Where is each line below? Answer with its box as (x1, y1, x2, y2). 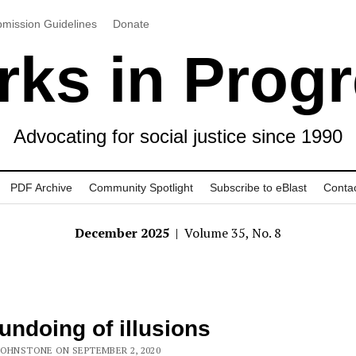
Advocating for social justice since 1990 (14, 126, 342, 147)
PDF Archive (10, 181, 72, 194)
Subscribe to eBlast (210, 181, 307, 194)
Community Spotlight (89, 181, 193, 194)
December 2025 (75, 224, 172, 242)
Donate (112, 17, 149, 30)
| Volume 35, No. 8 (172, 224, 281, 242)
